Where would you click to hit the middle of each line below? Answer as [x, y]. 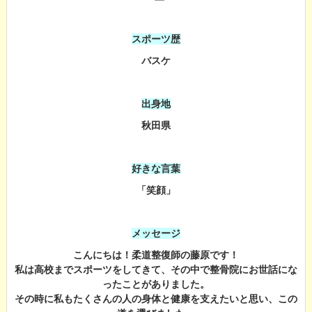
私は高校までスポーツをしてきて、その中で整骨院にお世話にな [156, 269]
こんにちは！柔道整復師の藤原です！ [156, 255]
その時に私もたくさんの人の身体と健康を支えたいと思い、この [156, 298]
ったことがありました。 [156, 284]
